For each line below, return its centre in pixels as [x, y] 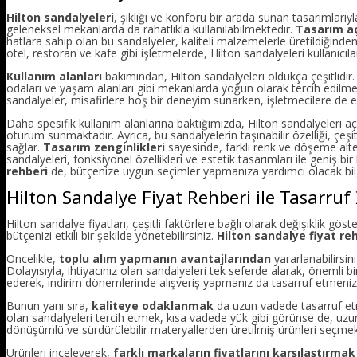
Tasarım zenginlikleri [104, 147]
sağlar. [25, 147]
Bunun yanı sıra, [49, 306]
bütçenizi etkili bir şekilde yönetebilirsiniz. [112, 236]
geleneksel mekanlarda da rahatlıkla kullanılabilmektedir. [151, 29]
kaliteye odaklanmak [153, 306]
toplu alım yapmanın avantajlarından [165, 259]
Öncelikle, [33, 259]
